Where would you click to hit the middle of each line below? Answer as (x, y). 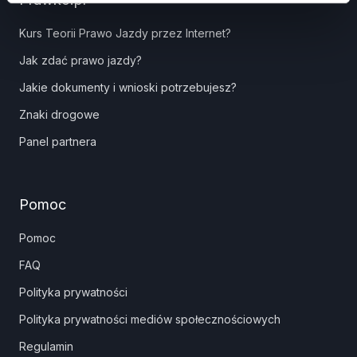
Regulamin (46, 346)
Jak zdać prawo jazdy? (80, 60)
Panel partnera (58, 141)
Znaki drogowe (59, 114)
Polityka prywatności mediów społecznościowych (150, 319)
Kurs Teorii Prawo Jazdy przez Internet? (125, 33)
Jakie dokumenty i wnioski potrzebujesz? (128, 87)
